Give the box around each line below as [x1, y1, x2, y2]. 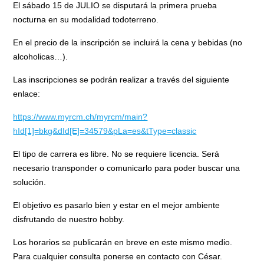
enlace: [13, 89, 41, 99]
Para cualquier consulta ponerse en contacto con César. [13, 252, 223, 262]
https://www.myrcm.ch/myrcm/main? [13, 112, 148, 122]
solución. [13, 177, 47, 187]
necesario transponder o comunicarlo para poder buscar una [13, 163, 240, 173]
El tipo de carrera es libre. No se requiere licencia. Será [13, 149, 220, 159]
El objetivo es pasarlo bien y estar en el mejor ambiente [13, 200, 220, 210]
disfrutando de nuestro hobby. [13, 214, 125, 225]
